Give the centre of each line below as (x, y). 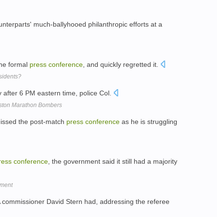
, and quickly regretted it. (122, 64)
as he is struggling (148, 121)
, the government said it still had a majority (113, 162)
